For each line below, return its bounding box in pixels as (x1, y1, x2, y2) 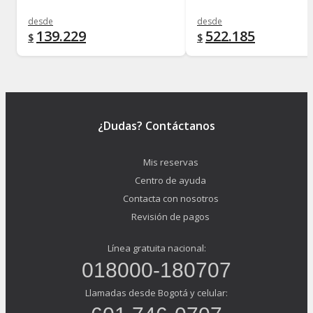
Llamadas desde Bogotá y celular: (85, 286, 228, 300)
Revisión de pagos (131, 210, 210, 224)
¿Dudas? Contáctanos (98, 118, 215, 134)
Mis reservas (143, 156, 198, 169)
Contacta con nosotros (122, 192, 219, 205)
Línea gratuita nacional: (107, 242, 206, 255)
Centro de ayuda (135, 174, 206, 187)
